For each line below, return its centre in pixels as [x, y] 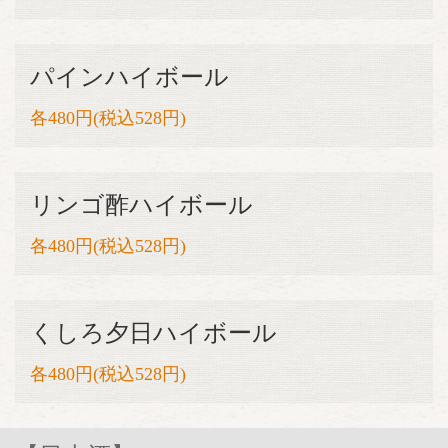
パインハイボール [129, 77]
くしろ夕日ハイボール [153, 333]
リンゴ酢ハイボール [141, 205]
